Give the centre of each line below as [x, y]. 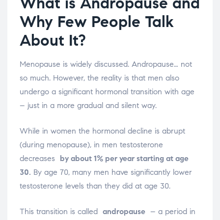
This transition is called [61, 212]
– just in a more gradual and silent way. [88, 106]
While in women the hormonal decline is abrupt [102, 131]
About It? [53, 41]
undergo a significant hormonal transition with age [107, 92]
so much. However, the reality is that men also [99, 78]
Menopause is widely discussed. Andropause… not [106, 64]
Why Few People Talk [97, 22]
